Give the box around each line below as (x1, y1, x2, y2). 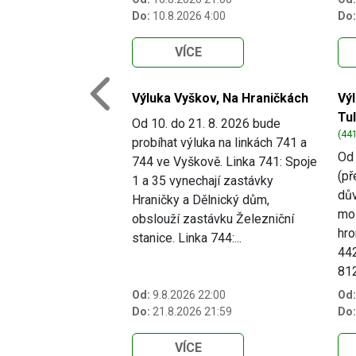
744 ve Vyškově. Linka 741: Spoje (132, 154, 317, 170)
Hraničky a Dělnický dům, (132, 192, 269, 208)
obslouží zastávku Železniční (132, 211, 294, 227)
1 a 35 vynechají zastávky (132, 173, 273, 189)
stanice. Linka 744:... (132, 230, 242, 246)
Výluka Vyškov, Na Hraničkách (132, 91, 308, 106)
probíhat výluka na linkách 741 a (132, 135, 307, 151)
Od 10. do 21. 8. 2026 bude (132, 116, 281, 132)
